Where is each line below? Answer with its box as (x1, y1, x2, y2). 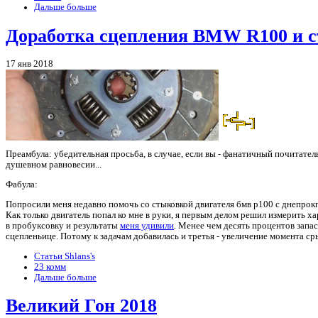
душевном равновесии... (6, 160, 102, 170)
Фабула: (6, 180, 38, 190)
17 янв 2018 (6, 58, 53, 69)
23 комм (34, 261, 66, 272)
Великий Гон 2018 (6, 295, 157, 316)
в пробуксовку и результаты (6, 221, 120, 231)
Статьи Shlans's (34, 251, 95, 261)
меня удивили (120, 221, 174, 231)
